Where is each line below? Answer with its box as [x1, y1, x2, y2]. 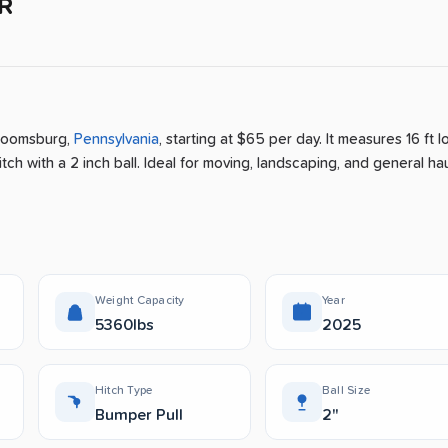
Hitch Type [95, 384, 153, 397]
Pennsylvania [74, 131, 159, 147]
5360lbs [95, 316, 154, 333]
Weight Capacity [95, 294, 185, 307]
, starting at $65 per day [159, 131, 319, 147]
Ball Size [322, 384, 371, 397]
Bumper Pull [95, 406, 183, 423]
